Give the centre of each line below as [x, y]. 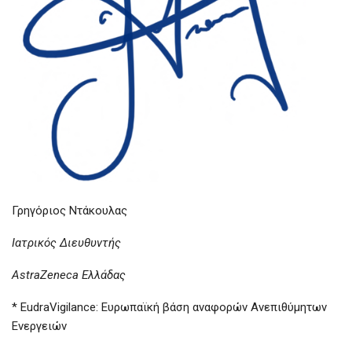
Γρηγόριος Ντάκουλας [70, 211]
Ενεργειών [39, 326]
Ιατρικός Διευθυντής [66, 243]
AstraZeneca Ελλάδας [69, 275]
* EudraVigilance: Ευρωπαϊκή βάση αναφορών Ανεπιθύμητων [169, 308]
